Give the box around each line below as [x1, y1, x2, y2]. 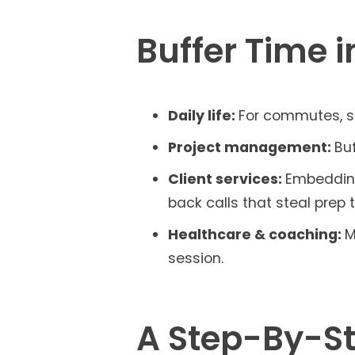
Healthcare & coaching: [168, 224, 345, 244]
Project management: [168, 137, 334, 157]
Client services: [168, 169, 285, 189]
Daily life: [168, 105, 239, 125]
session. [168, 248, 223, 268]
